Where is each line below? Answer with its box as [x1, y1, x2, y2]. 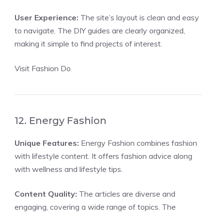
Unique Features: [15, 138, 79, 148]
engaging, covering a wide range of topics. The [15, 202, 176, 212]
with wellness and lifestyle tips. [15, 164, 123, 174]
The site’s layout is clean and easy [78, 13, 199, 22]
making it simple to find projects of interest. [15, 39, 162, 48]
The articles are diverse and [77, 189, 175, 199]
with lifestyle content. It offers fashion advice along [15, 151, 192, 161]
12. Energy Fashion [15, 115, 107, 126]
